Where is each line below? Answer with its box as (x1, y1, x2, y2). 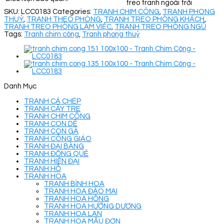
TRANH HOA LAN (44, 209, 102, 217)
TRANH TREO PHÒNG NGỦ (114, 22, 206, 30)
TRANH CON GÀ (24, 127, 78, 135)
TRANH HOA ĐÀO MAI (44, 187, 117, 195)
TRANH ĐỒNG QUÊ (24, 149, 88, 157)
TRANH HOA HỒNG (44, 194, 109, 202)
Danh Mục (4, 82, 36, 90)
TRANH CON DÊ (24, 119, 77, 127)
